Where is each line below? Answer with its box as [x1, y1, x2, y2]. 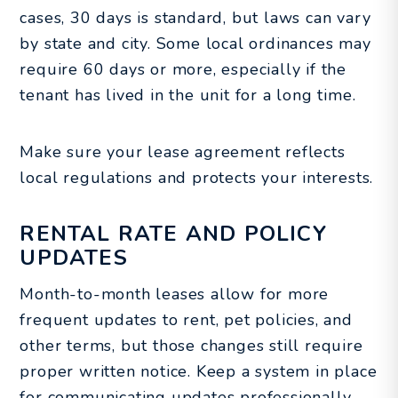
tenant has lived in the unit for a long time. [20, 84, 356, 106]
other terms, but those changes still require [20, 334, 363, 356]
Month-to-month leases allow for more [20, 283, 330, 305]
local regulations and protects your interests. [20, 166, 374, 188]
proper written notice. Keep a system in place [20, 360, 378, 382]
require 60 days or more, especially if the [20, 58, 346, 80]
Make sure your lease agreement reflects [20, 140, 346, 163]
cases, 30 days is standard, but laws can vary [20, 6, 371, 28]
